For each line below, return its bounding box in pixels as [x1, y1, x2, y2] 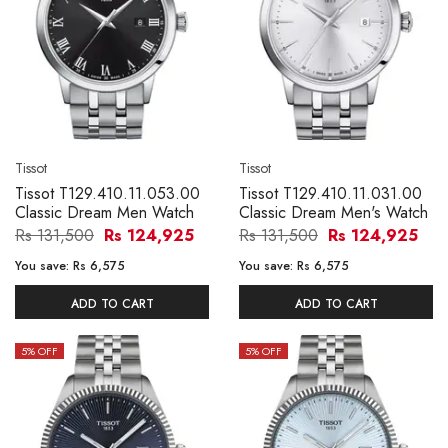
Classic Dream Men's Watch [239, 200, 428, 224]
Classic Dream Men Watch [15, 200, 194, 224]
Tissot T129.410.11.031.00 [239, 181, 422, 205]
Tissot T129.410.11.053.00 [15, 181, 200, 205]
